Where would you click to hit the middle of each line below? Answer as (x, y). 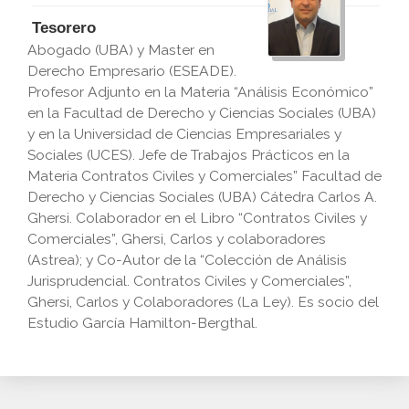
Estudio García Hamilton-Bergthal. (142, 323)
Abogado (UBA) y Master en (121, 50)
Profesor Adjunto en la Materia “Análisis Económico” (200, 92)
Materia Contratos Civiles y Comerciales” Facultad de (204, 176)
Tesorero (64, 28)
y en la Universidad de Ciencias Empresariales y (184, 134)
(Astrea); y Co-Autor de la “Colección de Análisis (187, 260)
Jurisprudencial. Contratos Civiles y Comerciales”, (189, 281)
